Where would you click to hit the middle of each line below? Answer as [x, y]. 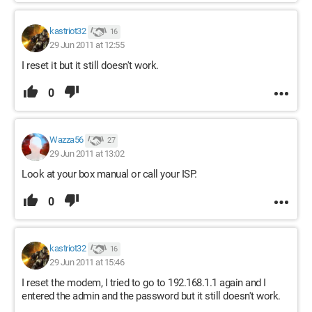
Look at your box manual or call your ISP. [109, 174]
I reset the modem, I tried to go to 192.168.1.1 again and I [144, 283]
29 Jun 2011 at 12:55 [87, 45]
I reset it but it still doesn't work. [90, 65]
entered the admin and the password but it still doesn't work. [151, 296]
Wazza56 [67, 140]
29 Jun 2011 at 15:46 [87, 262]
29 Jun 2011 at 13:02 [87, 154]
